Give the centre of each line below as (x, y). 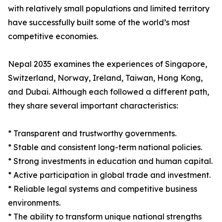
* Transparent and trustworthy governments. (92, 134)
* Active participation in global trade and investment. (109, 175)
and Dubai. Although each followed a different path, (109, 92)
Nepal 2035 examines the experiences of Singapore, (108, 64)
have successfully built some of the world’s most (99, 23)
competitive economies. (53, 36)
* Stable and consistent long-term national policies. (105, 147)
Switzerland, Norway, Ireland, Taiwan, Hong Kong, (105, 78)
